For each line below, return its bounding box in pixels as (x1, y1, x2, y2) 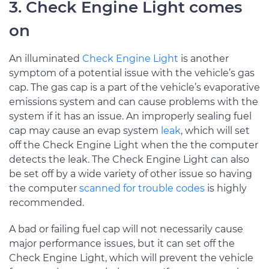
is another (178, 52, 229, 64)
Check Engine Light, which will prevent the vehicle (9, 252, 253, 264)
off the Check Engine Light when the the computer (9, 139, 258, 151)
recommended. (9, 196, 84, 208)
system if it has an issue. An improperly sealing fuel (9, 110, 252, 122)
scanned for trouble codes (79, 182, 205, 194)
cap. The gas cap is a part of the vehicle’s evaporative (9, 81, 260, 93)
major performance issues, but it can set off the (9, 237, 235, 249)
